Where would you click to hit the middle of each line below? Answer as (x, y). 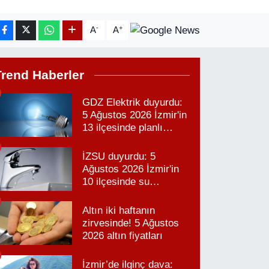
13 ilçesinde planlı (123, 128)
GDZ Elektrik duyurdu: (133, 103)
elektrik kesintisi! (121, 141)
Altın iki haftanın (119, 211)
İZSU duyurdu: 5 (119, 157)
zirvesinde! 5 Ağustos (131, 223)
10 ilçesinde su (116, 182)
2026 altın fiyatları (123, 236)
